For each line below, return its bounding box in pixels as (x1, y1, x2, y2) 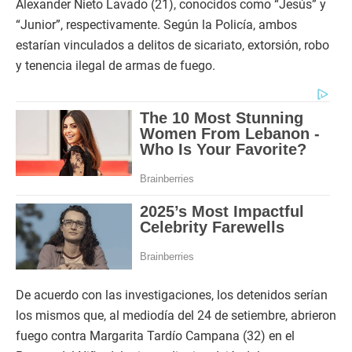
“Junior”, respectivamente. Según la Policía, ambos (16, 17, 297, 33)
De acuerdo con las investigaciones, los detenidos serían (16, 287, 328, 302)
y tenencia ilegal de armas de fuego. (16, 58, 215, 74)
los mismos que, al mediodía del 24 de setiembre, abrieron (16, 307, 336, 323)
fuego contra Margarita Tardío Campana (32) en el (16, 328, 295, 343)
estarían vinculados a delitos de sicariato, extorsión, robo (16, 38, 329, 53)
